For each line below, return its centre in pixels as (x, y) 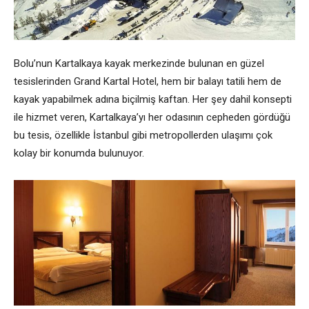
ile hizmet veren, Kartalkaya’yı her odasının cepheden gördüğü (152, 118)
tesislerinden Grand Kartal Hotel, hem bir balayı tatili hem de (148, 82)
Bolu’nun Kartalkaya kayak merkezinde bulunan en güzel (139, 64)
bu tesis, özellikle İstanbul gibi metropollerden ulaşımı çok (143, 136)
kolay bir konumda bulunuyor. (79, 153)
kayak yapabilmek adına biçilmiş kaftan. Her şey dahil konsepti (153, 100)
